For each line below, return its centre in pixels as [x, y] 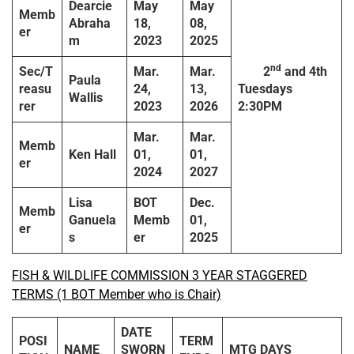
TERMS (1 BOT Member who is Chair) [117, 295]
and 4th [304, 72]
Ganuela [92, 220]
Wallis [86, 98]
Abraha [90, 24]
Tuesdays [265, 89]
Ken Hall [92, 155]
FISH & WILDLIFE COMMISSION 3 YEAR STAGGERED [160, 276]
